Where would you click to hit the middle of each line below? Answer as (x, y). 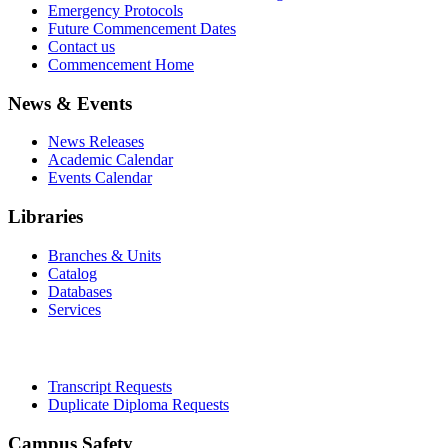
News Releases (96, 142)
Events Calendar (100, 178)
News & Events (70, 103)
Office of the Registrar (98, 348)
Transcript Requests (110, 387)
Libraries (45, 217)
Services (74, 309)
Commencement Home (121, 64)
